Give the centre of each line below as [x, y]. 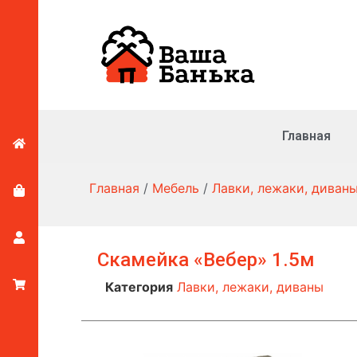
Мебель [176, 188]
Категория [139, 286]
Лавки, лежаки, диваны [250, 286]
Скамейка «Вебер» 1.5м [206, 259]
